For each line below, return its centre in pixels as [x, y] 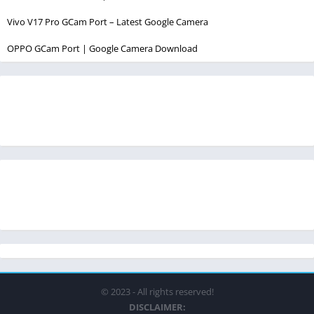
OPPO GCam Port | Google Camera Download [102, 48]
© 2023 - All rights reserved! [157, 291]
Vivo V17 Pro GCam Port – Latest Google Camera [108, 21]
